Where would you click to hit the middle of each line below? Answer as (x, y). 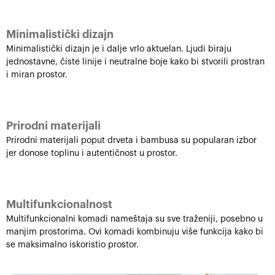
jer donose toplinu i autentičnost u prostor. (92, 153)
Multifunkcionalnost (59, 204)
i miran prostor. (37, 75)
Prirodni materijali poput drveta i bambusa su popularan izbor (131, 141)
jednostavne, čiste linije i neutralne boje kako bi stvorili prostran (135, 62)
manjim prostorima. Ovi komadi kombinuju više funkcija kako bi (135, 232)
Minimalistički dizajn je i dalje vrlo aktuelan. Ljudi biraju (119, 49)
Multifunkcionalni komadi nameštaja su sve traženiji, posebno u (134, 219)
